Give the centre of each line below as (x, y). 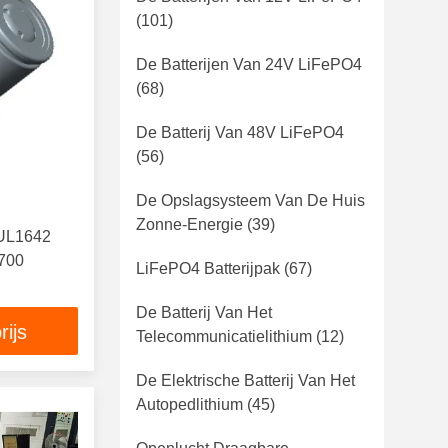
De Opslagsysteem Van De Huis (250, 200)
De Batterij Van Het (204, 312)
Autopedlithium (189, 404)
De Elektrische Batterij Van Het (245, 380)
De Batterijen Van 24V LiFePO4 (249, 64)
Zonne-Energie (189, 224)
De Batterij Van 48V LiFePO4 (240, 132)
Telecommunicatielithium (224, 336)
